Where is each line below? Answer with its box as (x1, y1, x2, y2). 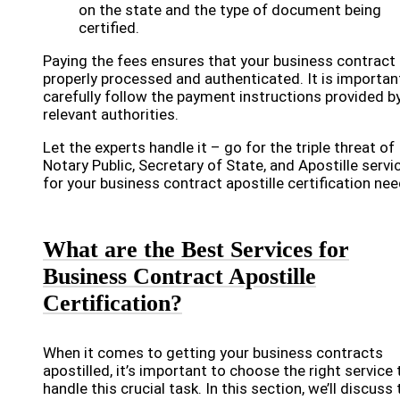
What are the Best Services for (43, 237, 349, 262)
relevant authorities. (43, 105, 179, 123)
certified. (79, 19, 139, 37)
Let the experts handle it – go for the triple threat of (43, 138, 395, 156)
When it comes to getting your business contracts (43, 344, 383, 362)
